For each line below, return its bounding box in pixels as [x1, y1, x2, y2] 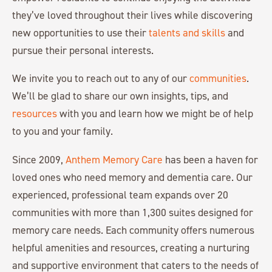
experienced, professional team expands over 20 [12, 188, 228, 201]
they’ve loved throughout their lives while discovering [12, 8, 253, 21]
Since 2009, [12, 152, 66, 166]
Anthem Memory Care [66, 152, 163, 166]
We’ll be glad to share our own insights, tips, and [12, 89, 228, 103]
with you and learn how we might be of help [57, 107, 253, 120]
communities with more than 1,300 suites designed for [12, 205, 253, 219]
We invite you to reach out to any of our [12, 72, 189, 85]
